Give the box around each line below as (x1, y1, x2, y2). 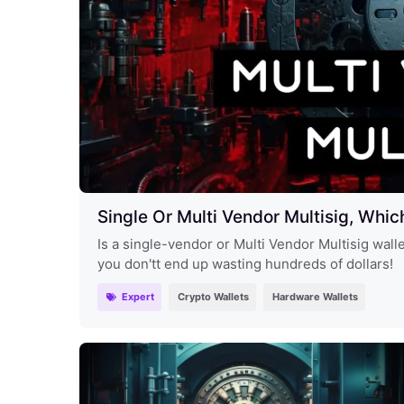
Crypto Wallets (177, 289, 249, 303)
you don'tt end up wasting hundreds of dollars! (97, 254, 393, 272)
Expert (121, 289, 154, 303)
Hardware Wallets (271, 289, 358, 303)
